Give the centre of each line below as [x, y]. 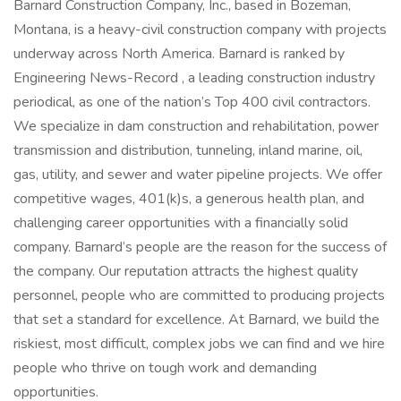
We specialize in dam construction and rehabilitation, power [196, 126]
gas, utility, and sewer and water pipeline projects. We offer [198, 175]
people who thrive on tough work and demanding [165, 368]
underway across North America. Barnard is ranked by [179, 54]
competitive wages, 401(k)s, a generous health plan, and [189, 199]
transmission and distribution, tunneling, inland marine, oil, [188, 150]
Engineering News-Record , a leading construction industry [194, 78]
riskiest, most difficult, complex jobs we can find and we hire [199, 344]
